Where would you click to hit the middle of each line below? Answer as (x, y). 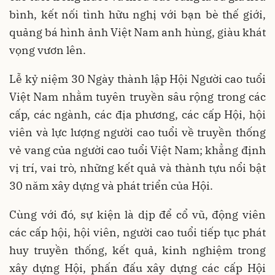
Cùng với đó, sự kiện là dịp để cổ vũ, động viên (137, 214)
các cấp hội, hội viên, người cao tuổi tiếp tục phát (137, 232)
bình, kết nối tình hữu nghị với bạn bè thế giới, (137, 14)
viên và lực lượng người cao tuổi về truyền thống (137, 132)
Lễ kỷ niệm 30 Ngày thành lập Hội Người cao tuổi (137, 79)
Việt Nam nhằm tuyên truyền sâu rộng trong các (137, 96)
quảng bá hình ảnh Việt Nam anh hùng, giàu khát (137, 32)
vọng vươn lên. (48, 50)
